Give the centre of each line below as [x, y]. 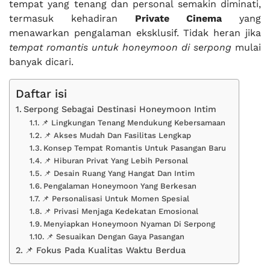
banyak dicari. [41, 62]
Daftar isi [41, 94]
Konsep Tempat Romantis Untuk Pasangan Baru [135, 148]
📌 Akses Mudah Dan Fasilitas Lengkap [118, 135]
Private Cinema [178, 18]
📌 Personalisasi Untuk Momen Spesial [116, 199]
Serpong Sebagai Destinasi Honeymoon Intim [120, 109]
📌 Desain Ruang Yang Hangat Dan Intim [119, 173]
